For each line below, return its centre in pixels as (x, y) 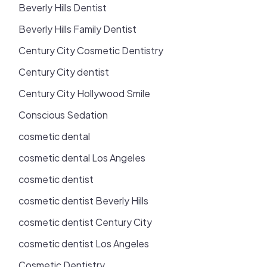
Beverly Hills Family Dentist (78, 29)
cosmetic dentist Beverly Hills (84, 200)
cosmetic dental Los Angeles (82, 157)
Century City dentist (64, 72)
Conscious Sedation (63, 114)
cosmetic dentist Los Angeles (84, 243)
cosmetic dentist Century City (86, 222)
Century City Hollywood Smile (85, 93)
